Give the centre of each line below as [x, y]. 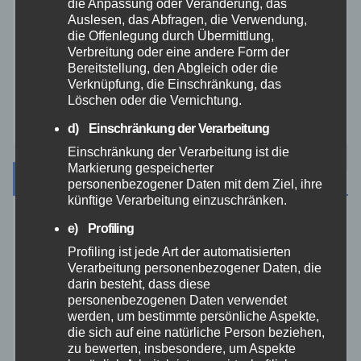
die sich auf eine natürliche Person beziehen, [196, 332]
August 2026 [66, 228]
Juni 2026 [58, 313]
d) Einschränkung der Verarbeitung [168, 128]
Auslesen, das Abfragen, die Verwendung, [187, 19]
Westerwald [64, 63]
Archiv [46, 178]
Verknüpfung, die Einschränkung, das [174, 84]
